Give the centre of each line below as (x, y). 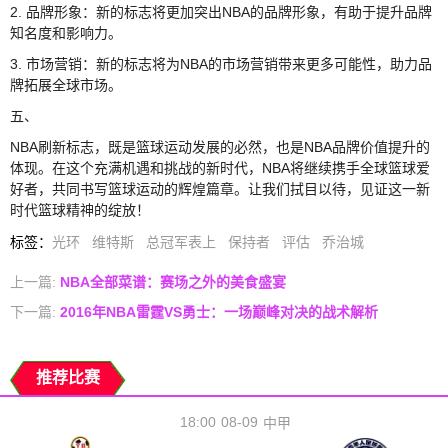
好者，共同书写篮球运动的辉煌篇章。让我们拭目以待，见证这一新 (220, 188)
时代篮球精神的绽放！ (80, 209)
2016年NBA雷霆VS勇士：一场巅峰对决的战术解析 (217, 311)
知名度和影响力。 (66, 32)
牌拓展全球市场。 (66, 84)
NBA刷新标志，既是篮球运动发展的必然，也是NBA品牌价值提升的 (220, 146)
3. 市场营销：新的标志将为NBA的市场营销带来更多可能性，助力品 (221, 63)
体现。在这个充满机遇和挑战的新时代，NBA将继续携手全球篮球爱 (220, 167)
